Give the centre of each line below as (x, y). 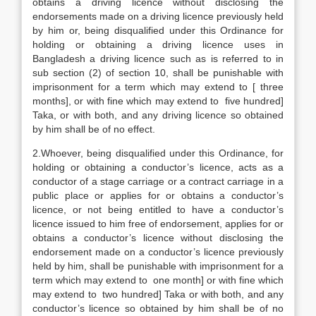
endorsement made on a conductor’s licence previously (158, 252)
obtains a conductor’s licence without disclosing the (158, 238)
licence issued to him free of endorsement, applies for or (158, 224)
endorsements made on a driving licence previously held (158, 16)
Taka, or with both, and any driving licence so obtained (158, 115)
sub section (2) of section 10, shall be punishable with (158, 73)
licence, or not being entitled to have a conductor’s (158, 209)
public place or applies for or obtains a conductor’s (158, 195)
